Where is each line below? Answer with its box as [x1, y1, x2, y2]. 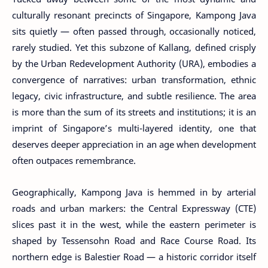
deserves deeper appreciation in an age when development [12, 138, 256, 150]
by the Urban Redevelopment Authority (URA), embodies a [12, 57, 256, 69]
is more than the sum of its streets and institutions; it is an [12, 106, 256, 118]
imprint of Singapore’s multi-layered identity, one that [12, 122, 256, 134]
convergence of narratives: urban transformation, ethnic [12, 74, 256, 86]
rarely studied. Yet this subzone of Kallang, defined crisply [12, 41, 256, 53]
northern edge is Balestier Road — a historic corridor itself [12, 250, 256, 263]
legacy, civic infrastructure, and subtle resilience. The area [12, 90, 256, 102]
